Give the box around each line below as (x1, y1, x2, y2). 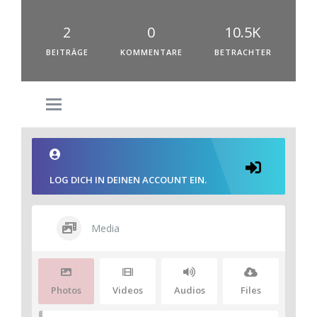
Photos (51, 284, 81, 296)
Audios (173, 284, 205, 296)
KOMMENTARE (120, 47, 183, 57)
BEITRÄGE (45, 47, 88, 57)
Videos (113, 284, 143, 296)
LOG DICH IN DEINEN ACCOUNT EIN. (50, 173, 207, 186)
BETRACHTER (214, 47, 272, 57)
